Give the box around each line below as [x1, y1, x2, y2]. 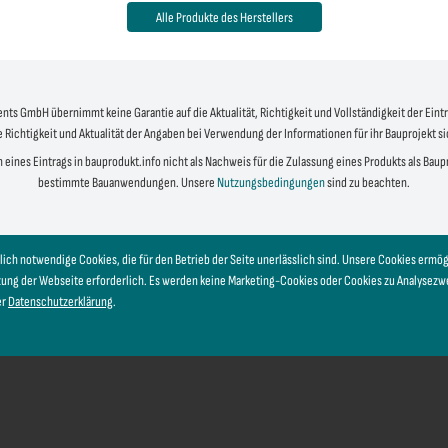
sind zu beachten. [325, 174, 410, 191]
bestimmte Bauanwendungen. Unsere [38, 174, 217, 191]
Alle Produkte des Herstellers [155, 8, 293, 26]
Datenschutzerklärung [8, 293, 113, 310]
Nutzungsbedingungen [217, 174, 325, 191]
